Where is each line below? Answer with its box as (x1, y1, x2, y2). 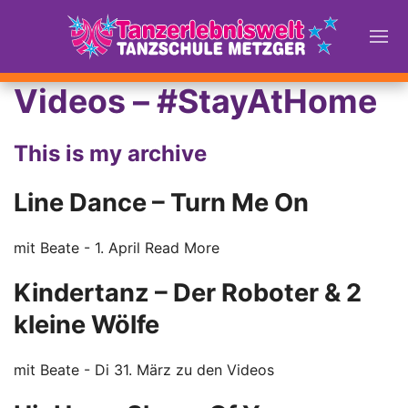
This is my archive (14, 140, 207, 167)
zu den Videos (176, 361, 274, 379)
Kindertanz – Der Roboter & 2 (14, 278, 362, 308)
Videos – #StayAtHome (14, 81, 377, 121)
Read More (145, 239, 219, 257)
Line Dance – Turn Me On (14, 188, 309, 218)
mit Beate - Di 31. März (14, 361, 176, 379)
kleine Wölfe (14, 310, 159, 340)
